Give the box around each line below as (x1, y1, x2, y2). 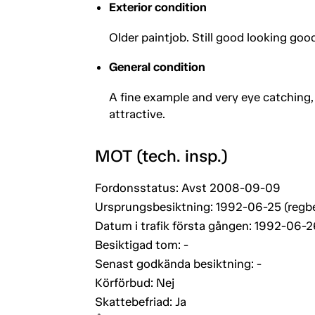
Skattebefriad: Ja (94, 294, 186, 309)
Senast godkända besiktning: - (94, 256, 262, 271)
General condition (108, 59, 205, 74)
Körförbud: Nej (94, 275, 174, 290)
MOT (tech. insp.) (94, 145, 228, 166)
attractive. (108, 106, 165, 121)
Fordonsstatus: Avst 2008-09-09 (94, 180, 281, 195)
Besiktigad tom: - (94, 237, 188, 252)
